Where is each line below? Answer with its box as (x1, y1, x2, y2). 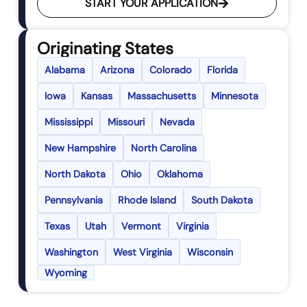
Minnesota (211, 90, 259, 103)
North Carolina (131, 142, 197, 155)
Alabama (45, 64, 86, 77)
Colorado (149, 64, 193, 77)
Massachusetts (127, 90, 197, 103)
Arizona (100, 64, 135, 77)
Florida (207, 64, 238, 77)
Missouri (108, 116, 145, 129)
